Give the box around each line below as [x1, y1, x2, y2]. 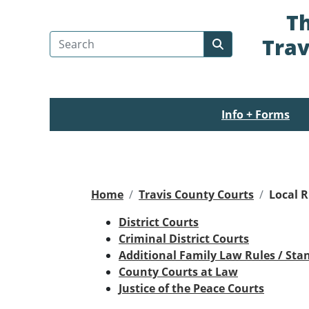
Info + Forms [221, 107, 290, 122]
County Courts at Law [119, 264, 238, 279]
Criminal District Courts [119, 231, 249, 246]
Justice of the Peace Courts [119, 281, 264, 296]
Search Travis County [49, 30, 159, 46]
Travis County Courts [139, 187, 254, 202]
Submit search [217, 52, 292, 68]
